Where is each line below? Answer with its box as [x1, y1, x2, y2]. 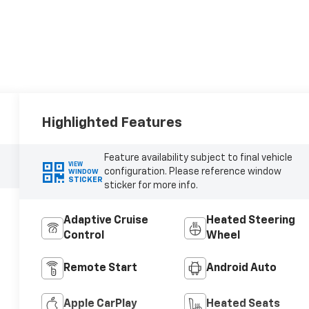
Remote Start [63, 263, 138, 275]
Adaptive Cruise [63, 215, 149, 227]
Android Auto [206, 263, 277, 275]
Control [63, 230, 105, 242]
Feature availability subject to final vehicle [103, 153, 292, 163]
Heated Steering [206, 215, 295, 227]
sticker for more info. [103, 181, 198, 191]
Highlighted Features [41, 116, 183, 130]
